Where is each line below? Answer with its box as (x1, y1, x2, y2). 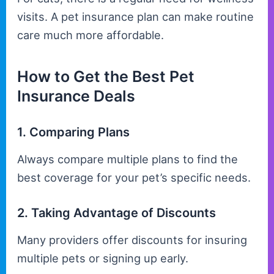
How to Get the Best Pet (17, 67, 195, 86)
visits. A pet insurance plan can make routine (17, 9, 254, 23)
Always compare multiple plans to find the (17, 152, 239, 166)
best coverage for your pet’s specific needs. (17, 171, 251, 185)
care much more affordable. (17, 28, 165, 42)
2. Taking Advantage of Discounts (17, 206, 217, 221)
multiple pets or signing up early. (17, 251, 189, 265)
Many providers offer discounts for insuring (17, 233, 248, 247)
